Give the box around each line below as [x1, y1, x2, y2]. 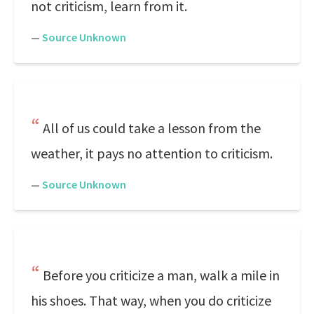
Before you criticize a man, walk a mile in [43, 266, 280, 284]
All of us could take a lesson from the [43, 119, 261, 137]
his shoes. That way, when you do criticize [31, 292, 271, 309]
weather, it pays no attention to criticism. [31, 144, 273, 162]
